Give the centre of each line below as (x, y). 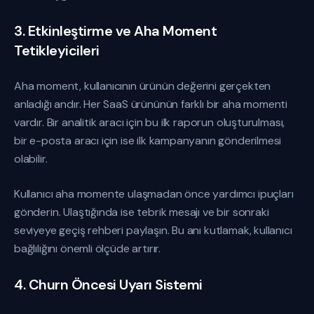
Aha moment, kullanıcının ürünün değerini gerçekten (143, 86)
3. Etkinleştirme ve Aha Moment (115, 31)
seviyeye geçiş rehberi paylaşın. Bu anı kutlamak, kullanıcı (153, 230)
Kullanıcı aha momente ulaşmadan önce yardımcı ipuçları (154, 194)
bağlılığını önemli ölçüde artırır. (88, 248)
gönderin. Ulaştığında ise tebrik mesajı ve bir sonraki (142, 212)
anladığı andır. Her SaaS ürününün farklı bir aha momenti (151, 104)
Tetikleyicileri (57, 50)
